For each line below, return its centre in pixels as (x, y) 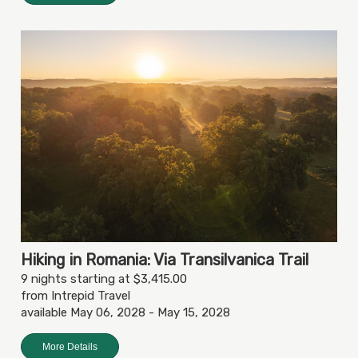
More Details (70, 346)
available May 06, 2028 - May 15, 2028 (125, 312)
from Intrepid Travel (76, 295)
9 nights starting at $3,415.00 (104, 278)
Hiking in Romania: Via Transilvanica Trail (165, 259)
